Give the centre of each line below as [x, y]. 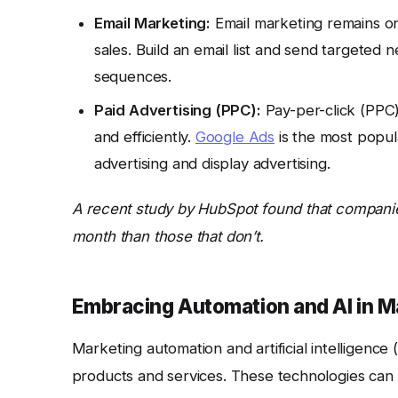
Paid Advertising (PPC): [177, 111]
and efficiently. [144, 137]
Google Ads [235, 137]
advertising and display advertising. [212, 164]
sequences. [133, 77]
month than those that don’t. [167, 236]
